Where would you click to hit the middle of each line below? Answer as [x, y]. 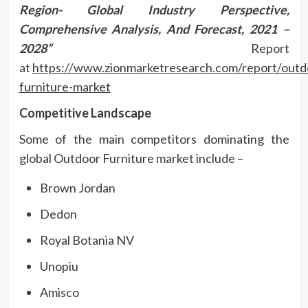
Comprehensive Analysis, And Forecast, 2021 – [154, 29]
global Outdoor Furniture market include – [132, 158]
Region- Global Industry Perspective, [154, 9]
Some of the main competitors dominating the [154, 139]
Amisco [59, 292]
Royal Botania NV [87, 240]
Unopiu [59, 266]
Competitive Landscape [85, 112]
